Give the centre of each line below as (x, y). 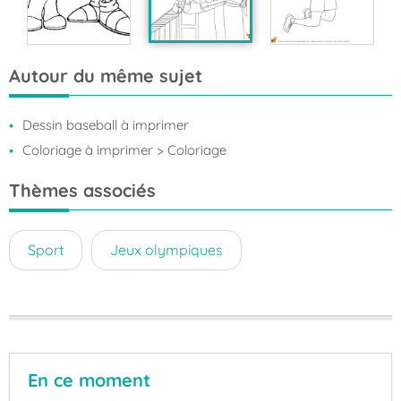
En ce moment (89, 380)
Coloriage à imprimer (88, 150)
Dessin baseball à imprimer (106, 125)
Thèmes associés (82, 191)
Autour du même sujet (106, 76)
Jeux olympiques (166, 250)
